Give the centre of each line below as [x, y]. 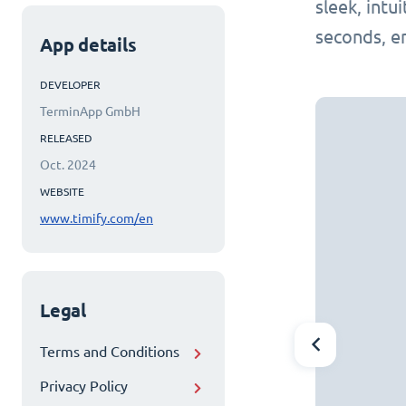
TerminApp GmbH [90, 112]
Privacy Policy [84, 387]
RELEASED [66, 138]
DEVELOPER [70, 85]
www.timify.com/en [97, 219]
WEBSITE [62, 192]
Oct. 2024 [68, 165]
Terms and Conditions [110, 352]
